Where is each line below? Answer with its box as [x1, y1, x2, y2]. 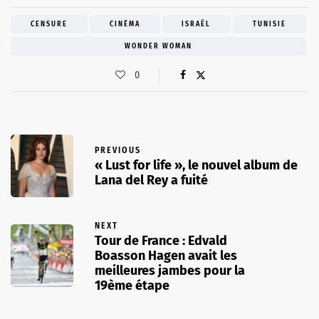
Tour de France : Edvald [95, 232, 227, 249]
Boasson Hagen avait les [95, 247, 237, 263]
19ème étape [95, 277, 169, 293]
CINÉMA [109, 19, 140, 28]
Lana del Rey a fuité [95, 172, 208, 189]
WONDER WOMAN [125, 41, 192, 51]
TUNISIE [253, 19, 287, 28]
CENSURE [30, 19, 68, 28]
